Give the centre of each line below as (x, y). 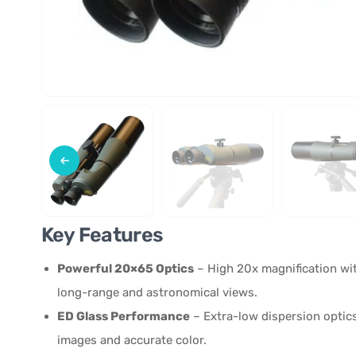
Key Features (103, 234)
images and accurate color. (132, 340)
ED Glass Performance (124, 316)
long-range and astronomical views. (157, 292)
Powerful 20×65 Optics (126, 268)
